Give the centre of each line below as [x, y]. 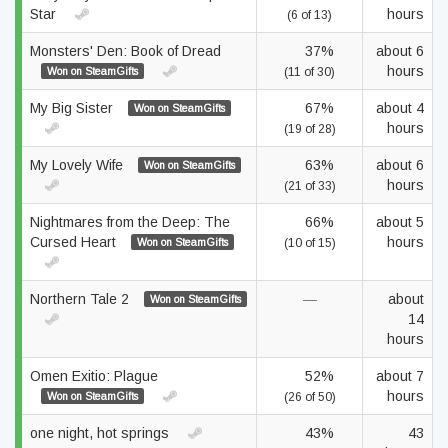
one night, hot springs [101, 433]
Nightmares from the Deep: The [130, 222]
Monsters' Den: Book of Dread [125, 51]
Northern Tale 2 [81, 299]
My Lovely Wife [78, 165]
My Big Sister [73, 108]
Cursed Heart [75, 242]
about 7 [400, 376]
